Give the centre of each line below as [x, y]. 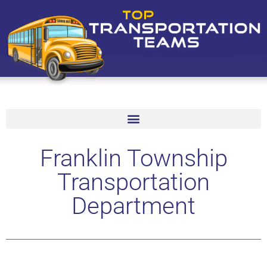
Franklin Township [133, 158]
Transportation [133, 182]
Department [133, 206]
